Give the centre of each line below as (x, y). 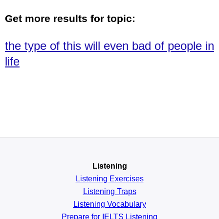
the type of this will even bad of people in (109, 45)
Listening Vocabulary (109, 204)
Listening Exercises (109, 178)
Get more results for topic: (70, 18)
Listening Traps (109, 191)
